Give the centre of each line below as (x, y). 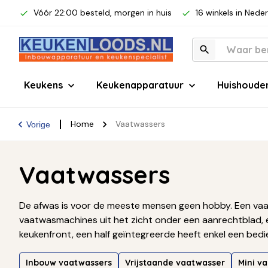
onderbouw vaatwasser (191, 249)
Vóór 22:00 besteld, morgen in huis (103, 13)
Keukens (43, 85)
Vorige (38, 124)
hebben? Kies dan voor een (79, 249)
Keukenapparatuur (140, 85)
